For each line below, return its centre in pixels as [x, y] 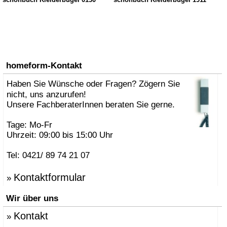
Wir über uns [32, 199]
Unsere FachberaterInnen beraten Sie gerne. [91, 105]
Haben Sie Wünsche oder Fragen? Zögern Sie [93, 84]
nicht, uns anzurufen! [46, 95]
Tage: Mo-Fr [29, 125]
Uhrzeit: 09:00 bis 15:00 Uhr [60, 135]
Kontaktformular [50, 178]
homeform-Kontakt [44, 66]
